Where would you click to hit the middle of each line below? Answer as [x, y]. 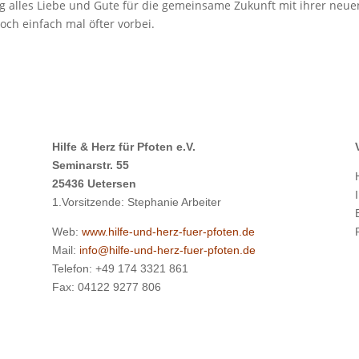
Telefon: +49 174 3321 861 [120, 269]
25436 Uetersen [94, 184]
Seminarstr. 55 [90, 165]
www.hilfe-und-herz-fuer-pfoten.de [168, 232]
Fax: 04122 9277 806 [106, 287]
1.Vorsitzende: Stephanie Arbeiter [136, 202]
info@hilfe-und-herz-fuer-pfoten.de [167, 250]
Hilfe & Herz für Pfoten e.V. [123, 147]
